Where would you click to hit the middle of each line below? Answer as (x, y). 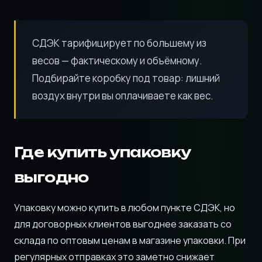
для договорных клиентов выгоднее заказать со (123, 224)
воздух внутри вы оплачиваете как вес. (123, 96)
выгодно (51, 177)
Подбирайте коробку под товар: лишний (126, 78)
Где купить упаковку (103, 152)
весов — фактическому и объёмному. (117, 61)
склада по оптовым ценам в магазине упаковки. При (130, 240)
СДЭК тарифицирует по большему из (119, 43)
